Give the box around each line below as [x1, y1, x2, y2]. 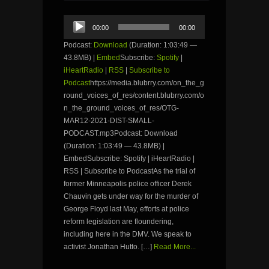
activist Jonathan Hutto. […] [64, 243, 152, 252]
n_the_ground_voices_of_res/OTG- [64, 104, 179, 113]
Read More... [154, 243, 196, 252]
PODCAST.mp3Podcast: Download [64, 129, 178, 138]
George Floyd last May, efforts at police [64, 205, 189, 214]
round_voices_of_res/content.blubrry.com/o [64, 91, 204, 100]
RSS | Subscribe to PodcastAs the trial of [64, 167, 195, 176]
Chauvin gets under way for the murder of [64, 192, 198, 201]
